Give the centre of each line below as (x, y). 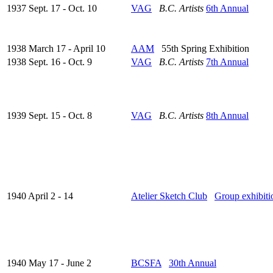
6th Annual (227, 9)
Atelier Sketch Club (169, 196)
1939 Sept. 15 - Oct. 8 (49, 116)
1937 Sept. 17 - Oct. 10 (52, 9)
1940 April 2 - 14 (40, 196)
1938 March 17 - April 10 (56, 49)
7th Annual (227, 62)
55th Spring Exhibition (202, 49)
